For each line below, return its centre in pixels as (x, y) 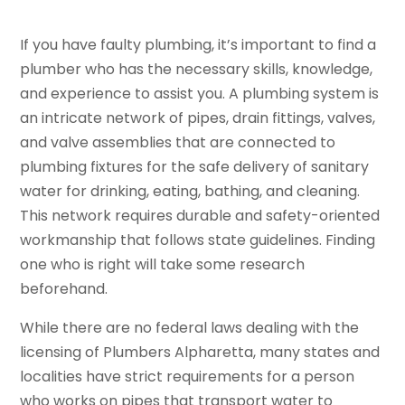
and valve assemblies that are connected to (178, 143)
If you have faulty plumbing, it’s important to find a (198, 45)
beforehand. (64, 289)
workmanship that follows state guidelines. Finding (198, 240)
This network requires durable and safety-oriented (200, 216)
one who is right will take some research (163, 265)
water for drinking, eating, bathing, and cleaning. (190, 192)
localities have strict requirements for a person (188, 377)
